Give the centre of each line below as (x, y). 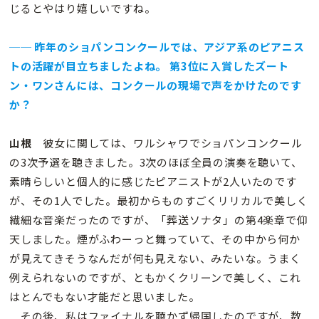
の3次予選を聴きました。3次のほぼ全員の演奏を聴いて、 (156, 162)
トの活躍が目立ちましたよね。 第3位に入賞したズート (149, 66)
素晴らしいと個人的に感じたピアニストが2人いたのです (153, 182)
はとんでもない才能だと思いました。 (105, 297)
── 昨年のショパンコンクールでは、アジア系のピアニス (157, 47)
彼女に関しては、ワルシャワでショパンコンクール (167, 143)
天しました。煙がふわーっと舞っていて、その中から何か (155, 239)
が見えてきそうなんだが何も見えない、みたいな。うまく (155, 258)
